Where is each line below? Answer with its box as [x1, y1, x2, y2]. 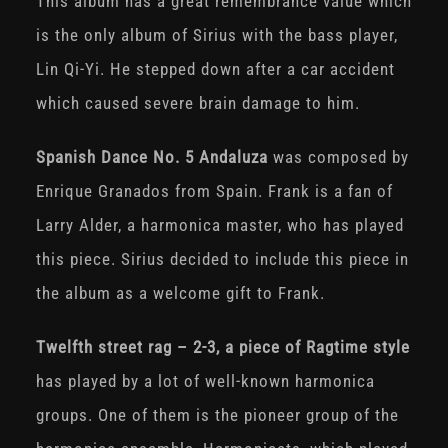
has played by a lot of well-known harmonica [35, 371, 375, 392]
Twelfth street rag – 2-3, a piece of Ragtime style [35, 337, 410, 358]
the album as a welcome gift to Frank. [35, 283, 325, 304]
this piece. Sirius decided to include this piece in [35, 249, 409, 270]
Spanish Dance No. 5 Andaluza [35, 147, 273, 168]
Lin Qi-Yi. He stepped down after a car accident [35, 59, 395, 80]
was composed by [272, 147, 409, 168]
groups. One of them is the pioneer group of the [35, 405, 399, 426]
